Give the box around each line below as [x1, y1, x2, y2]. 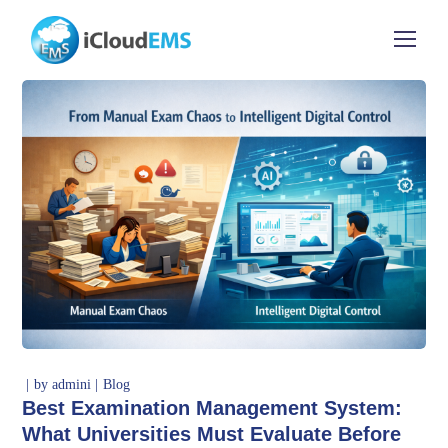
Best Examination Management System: [22, 396, 403, 419]
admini [52, 376, 92, 392]
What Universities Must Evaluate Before [22, 422, 402, 445]
